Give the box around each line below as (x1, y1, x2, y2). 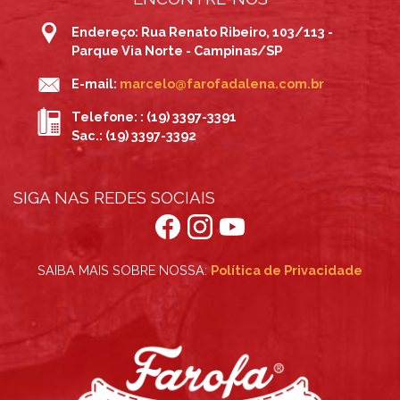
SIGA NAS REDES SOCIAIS (13, 187, 215, 207)
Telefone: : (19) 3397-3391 (71, 109, 237, 124)
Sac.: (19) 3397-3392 (71, 128, 196, 143)
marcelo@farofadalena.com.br (120, 76, 324, 91)
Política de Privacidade (211, 262, 362, 278)
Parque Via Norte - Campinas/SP (71, 43, 282, 58)
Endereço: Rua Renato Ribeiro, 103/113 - (71, 24, 333, 39)
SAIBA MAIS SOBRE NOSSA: (37, 262, 211, 278)
